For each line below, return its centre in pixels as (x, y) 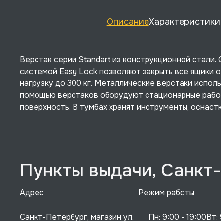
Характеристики (184, 22)
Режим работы (166, 193)
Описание (128, 22)
